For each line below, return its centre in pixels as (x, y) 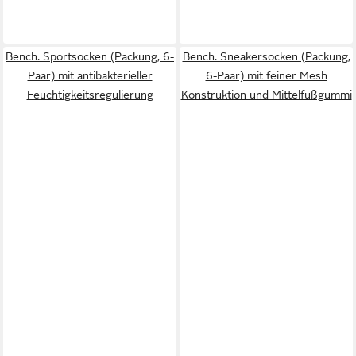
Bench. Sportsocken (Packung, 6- (90, 56)
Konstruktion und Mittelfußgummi (266, 94)
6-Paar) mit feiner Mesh (266, 75)
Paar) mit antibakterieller (90, 75)
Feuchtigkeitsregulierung (90, 94)
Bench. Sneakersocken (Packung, (266, 56)
